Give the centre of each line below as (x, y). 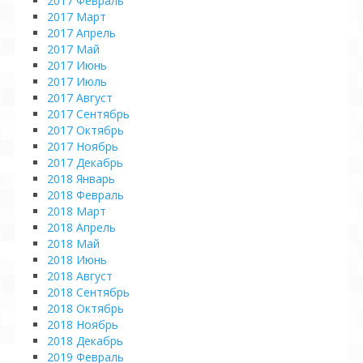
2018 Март (77, 211)
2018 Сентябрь (88, 292)
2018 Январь (81, 179)
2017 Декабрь (85, 162)
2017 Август (80, 98)
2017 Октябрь (85, 130)
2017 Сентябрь (88, 114)
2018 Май (73, 243)
